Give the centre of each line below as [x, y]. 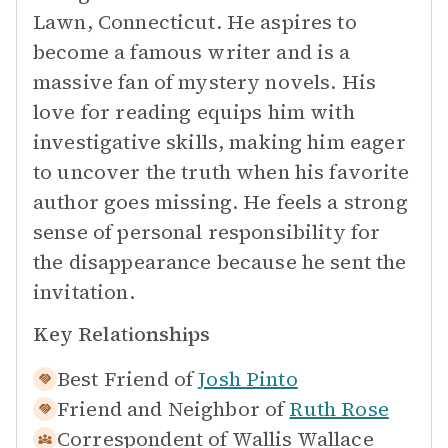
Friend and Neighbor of [171, 409]
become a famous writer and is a [192, 52]
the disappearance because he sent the [220, 262]
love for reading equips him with [194, 112]
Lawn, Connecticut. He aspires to [195, 22]
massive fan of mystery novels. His [205, 82]
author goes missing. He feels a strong [220, 202]
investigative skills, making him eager [219, 142]
